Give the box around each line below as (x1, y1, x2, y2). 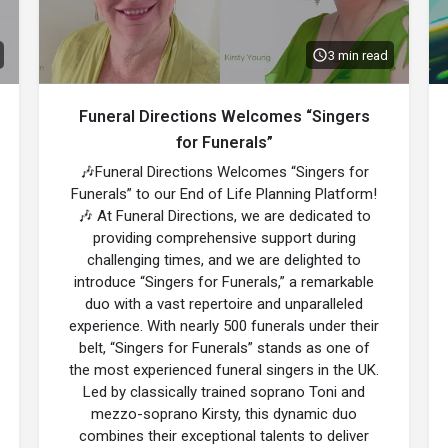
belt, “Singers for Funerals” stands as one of (78, 339, 370, 357)
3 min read (328, 47, 388, 63)
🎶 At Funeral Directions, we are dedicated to (77, 207, 371, 225)
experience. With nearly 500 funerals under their (69, 317, 379, 335)
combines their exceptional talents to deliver (79, 427, 369, 445)
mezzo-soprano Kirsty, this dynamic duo (91, 405, 357, 423)
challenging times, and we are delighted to (87, 251, 361, 269)
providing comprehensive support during (92, 229, 356, 247)
